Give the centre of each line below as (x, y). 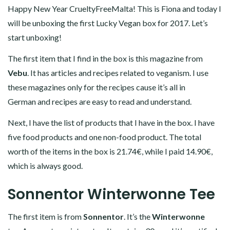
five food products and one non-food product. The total (104, 137)
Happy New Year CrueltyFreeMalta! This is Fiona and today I (114, 8)
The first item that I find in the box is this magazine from (105, 58)
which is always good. (45, 165)
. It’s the (138, 216)
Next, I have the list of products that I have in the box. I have (111, 122)
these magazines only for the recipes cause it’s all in (97, 87)
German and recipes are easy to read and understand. (100, 101)
